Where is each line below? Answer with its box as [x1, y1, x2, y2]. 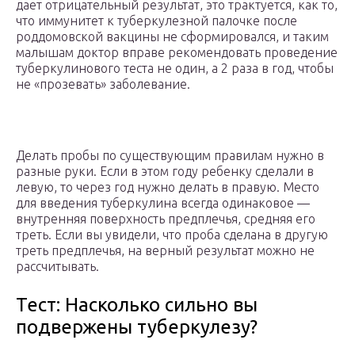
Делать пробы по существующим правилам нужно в [16, 148, 324, 163]
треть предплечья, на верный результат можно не [16, 243, 315, 258]
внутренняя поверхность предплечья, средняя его [16, 212, 315, 227]
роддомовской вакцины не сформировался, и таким [16, 29, 329, 44]
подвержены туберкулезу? [16, 316, 258, 338]
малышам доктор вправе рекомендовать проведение [16, 45, 338, 60]
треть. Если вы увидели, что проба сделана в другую [16, 227, 328, 242]
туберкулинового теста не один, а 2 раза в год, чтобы [16, 61, 334, 76]
